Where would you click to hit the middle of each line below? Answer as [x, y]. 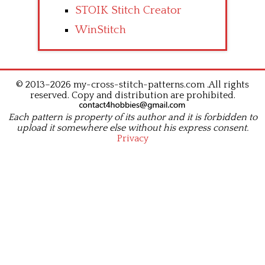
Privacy [132, 139]
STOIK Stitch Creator [128, 11]
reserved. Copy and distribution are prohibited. [132, 96]
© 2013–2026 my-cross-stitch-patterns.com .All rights [132, 85]
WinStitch [101, 30]
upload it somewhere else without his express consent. [132, 128]
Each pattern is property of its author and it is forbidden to [132, 117]
